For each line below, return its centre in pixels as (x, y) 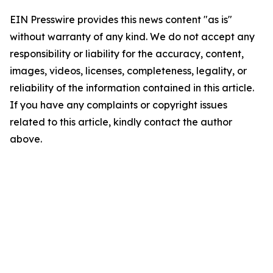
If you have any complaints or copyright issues (119, 105)
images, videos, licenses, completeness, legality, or (128, 70)
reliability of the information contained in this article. (132, 87)
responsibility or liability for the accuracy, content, (127, 53)
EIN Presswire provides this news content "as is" (121, 19)
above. (26, 139)
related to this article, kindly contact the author (121, 122)
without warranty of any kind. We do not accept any (132, 36)
